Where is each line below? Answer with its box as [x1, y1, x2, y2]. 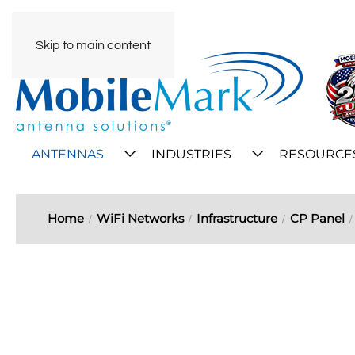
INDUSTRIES [151, 147, 231, 162]
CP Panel [290, 211, 345, 226]
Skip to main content [36, 39, 151, 52]
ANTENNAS [32, 147, 104, 162]
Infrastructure [197, 211, 277, 226]
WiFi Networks [97, 211, 184, 226]
